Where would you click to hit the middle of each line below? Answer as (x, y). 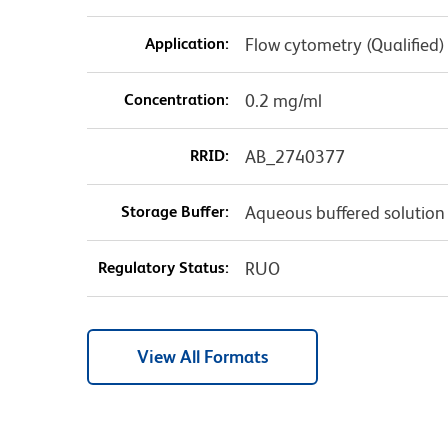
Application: (186, 44)
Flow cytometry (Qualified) (344, 45)
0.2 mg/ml (283, 101)
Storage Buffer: (174, 212)
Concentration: (176, 100)
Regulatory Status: (163, 268)
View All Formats (202, 357)
